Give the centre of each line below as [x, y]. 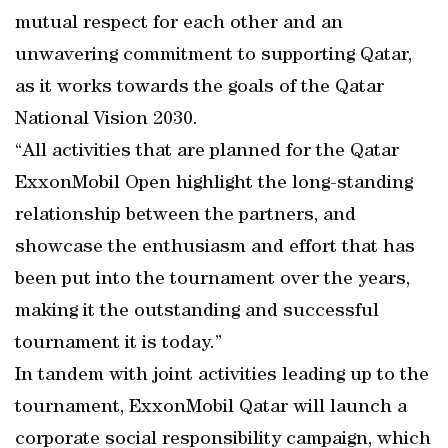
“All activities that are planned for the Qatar [207, 152]
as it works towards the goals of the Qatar [199, 88]
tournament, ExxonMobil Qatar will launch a [211, 408]
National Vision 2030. [106, 120]
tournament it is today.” [118, 344]
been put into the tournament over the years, [212, 280]
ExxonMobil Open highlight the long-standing [214, 184]
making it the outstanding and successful [197, 312]
